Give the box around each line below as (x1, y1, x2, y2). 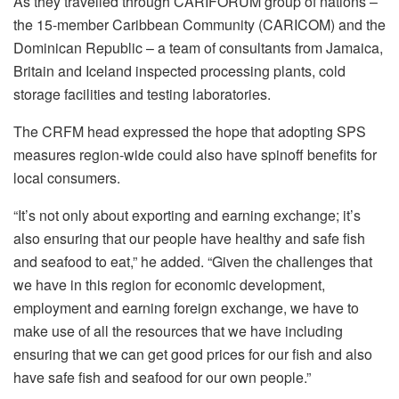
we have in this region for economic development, (13, 273, 325, 295)
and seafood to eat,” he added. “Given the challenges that (13, 250, 372, 272)
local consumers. (13, 167, 120, 188)
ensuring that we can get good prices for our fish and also (13, 343, 372, 364)
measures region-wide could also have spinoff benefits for (13, 143, 377, 165)
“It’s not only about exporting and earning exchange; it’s (13, 204, 361, 225)
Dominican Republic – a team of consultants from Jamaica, (13, 37, 383, 58)
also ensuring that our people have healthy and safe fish (13, 227, 365, 248)
